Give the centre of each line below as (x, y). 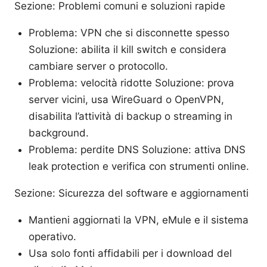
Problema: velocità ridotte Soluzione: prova (131, 83)
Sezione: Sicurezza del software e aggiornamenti (131, 193)
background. (59, 133)
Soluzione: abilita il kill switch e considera (128, 49)
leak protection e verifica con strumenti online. (139, 166)
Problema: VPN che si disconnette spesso (129, 32)
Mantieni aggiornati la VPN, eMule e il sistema (139, 220)
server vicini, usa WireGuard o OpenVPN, (126, 99)
